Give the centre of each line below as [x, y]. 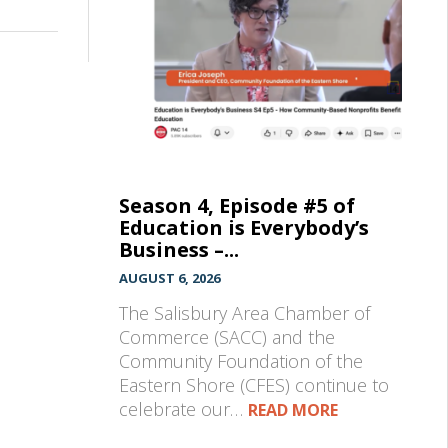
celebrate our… [183, 408]
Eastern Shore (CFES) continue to [253, 384]
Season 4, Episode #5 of [236, 205]
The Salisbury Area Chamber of [244, 312]
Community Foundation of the [240, 360]
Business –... [178, 249]
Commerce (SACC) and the [226, 336]
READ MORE [292, 409]
